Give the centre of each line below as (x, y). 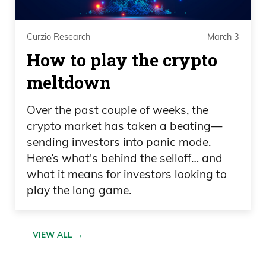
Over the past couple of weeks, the (118, 110)
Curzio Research (58, 37)
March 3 (223, 37)
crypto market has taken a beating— (124, 126)
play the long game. (79, 190)
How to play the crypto (122, 60)
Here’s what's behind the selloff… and (125, 158)
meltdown (69, 82)
